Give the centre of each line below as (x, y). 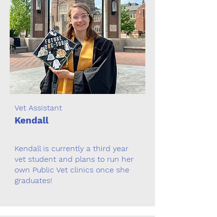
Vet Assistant (38, 108)
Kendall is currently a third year (71, 148)
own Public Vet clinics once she (72, 170)
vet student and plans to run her (74, 159)
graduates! (33, 180)
